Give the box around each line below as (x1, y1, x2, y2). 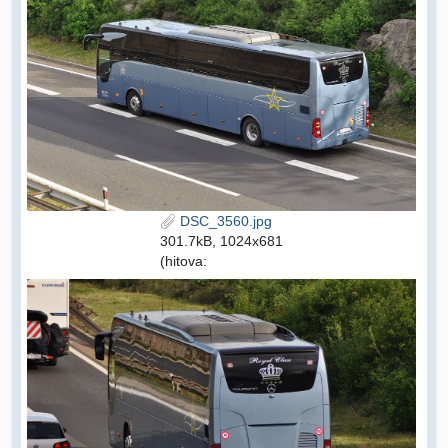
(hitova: (160, 252, 207, 269)
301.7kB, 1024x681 (160, 232, 283, 249)
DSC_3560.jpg (176, 212, 272, 229)
